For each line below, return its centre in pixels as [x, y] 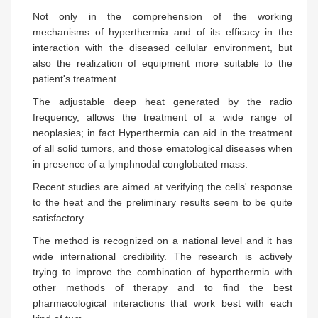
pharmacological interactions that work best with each [163, 303]
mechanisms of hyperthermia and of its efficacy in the [163, 32]
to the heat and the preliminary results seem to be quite [163, 202]
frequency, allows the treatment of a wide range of [163, 117]
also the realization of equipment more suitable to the [163, 63]
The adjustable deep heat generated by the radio [163, 101]
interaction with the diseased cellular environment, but [163, 47]
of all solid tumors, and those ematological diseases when [163, 148]
